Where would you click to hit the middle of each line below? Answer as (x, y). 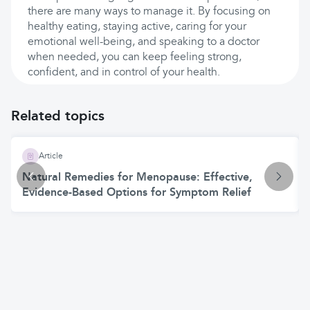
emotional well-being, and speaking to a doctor (144, 42)
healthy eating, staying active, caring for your (137, 27)
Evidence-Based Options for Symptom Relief (137, 193)
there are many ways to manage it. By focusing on (149, 12)
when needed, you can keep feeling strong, (135, 57)
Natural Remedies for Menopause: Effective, (137, 178)
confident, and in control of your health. (124, 73)
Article (51, 156)
